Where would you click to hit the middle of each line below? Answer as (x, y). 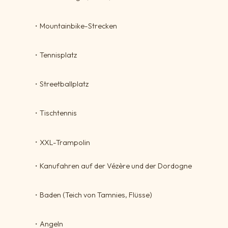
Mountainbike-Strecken (78, 26)
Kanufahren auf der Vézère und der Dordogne (116, 166)
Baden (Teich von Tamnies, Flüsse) (96, 195)
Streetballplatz (64, 84)
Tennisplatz (58, 55)
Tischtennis (58, 113)
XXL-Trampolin (65, 142)
